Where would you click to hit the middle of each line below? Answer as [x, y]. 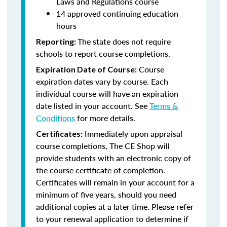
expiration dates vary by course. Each [102, 81]
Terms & [164, 106]
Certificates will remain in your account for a [115, 182]
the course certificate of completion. [101, 170]
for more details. [105, 118]
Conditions [55, 118]
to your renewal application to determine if [112, 219]
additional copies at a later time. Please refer [115, 206]
